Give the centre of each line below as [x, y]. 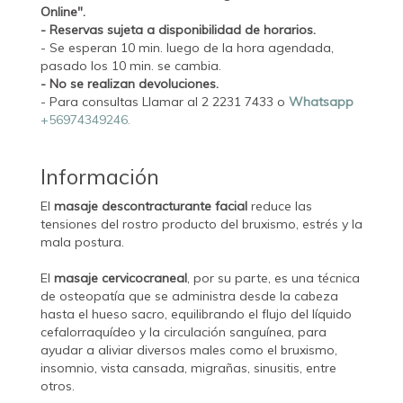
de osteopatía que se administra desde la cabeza [189, 296]
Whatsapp [321, 102]
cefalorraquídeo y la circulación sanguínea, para [184, 332]
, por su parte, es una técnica [273, 278]
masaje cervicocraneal [121, 278]
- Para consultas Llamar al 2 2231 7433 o [165, 102]
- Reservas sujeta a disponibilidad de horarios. [178, 30]
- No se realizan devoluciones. [130, 84]
